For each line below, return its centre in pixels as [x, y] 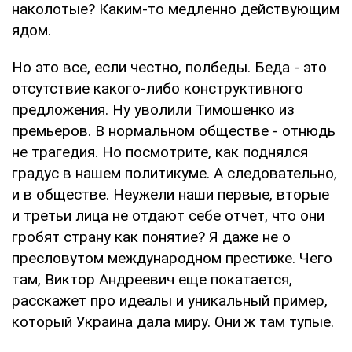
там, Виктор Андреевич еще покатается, [152, 279]
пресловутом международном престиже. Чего [172, 258]
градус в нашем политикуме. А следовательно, [174, 173]
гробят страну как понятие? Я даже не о [151, 236]
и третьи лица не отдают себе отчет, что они [168, 215]
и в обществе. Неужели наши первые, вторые [170, 194]
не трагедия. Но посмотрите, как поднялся [160, 152]
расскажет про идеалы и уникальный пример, [170, 300]
